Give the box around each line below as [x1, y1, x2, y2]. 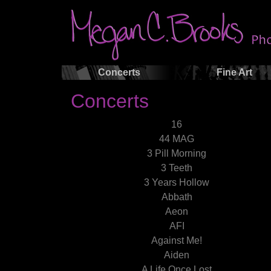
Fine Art [216, 67, 252, 77]
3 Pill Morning [147, 148, 206, 158]
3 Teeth [161, 163, 192, 173]
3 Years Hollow [144, 177, 209, 188]
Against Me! [151, 235, 202, 246]
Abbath [161, 192, 192, 202]
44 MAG [159, 134, 194, 144]
